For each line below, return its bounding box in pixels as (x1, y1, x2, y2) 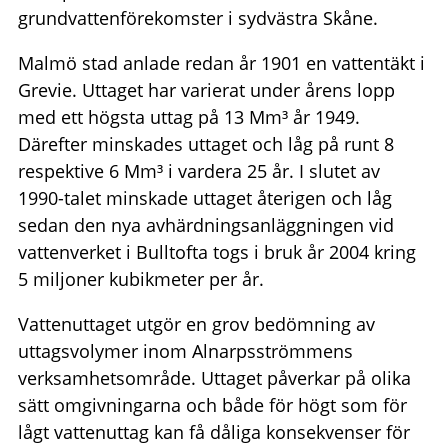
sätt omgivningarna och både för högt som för (17, 393, 407, 418)
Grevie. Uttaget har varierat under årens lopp (17, 78, 395, 103)
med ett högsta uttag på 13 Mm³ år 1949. (17, 105, 360, 130)
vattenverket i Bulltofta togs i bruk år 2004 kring (17, 240, 416, 265)
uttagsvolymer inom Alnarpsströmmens (17, 339, 353, 364)
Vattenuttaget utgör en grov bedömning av (17, 312, 375, 337)
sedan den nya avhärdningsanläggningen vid (17, 213, 394, 238)
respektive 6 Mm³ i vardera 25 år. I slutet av (17, 159, 380, 184)
